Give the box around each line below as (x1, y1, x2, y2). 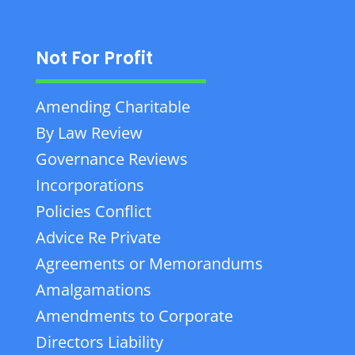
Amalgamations (35, 279, 151, 300)
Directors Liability (35, 331, 163, 353)
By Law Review (35, 122, 143, 143)
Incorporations (35, 174, 144, 196)
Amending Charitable (35, 96, 190, 117)
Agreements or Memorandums (35, 253, 263, 274)
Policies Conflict (35, 200, 151, 222)
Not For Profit (35, 46, 153, 71)
